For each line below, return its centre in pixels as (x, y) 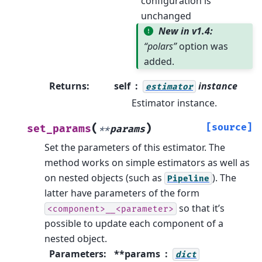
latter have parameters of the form (122, 193)
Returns (68, 86)
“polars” (160, 46)
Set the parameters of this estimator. (125, 147)
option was (202, 46)
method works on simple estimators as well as (147, 162)
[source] (229, 127)
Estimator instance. (174, 103)
